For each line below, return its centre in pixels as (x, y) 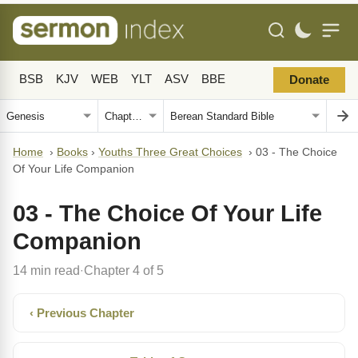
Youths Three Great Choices (170, 152)
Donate (309, 80)
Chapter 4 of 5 (124, 270)
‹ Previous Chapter (82, 313)
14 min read (46, 270)
